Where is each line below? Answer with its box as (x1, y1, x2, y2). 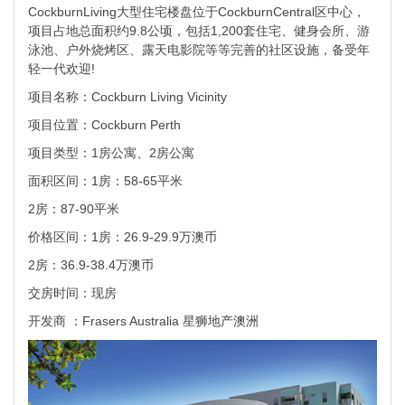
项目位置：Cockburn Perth (28, 118, 181, 133)
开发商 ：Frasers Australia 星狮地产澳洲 (28, 314, 259, 329)
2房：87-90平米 (28, 202, 119, 217)
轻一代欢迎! (28, 61, 95, 77)
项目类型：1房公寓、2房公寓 (28, 146, 194, 161)
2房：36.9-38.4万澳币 (28, 258, 154, 273)
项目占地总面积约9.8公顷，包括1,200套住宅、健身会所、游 (28, 24, 370, 39)
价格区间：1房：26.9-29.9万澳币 (28, 230, 217, 245)
